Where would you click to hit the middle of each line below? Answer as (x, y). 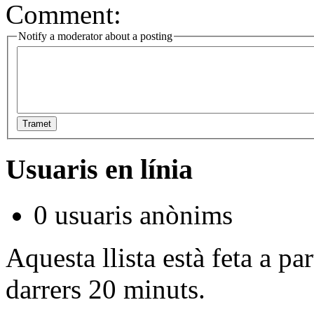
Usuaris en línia (99, 170)
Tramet (37, 124)
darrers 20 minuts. (105, 289)
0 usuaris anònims (133, 214)
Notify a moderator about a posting (95, 36)
